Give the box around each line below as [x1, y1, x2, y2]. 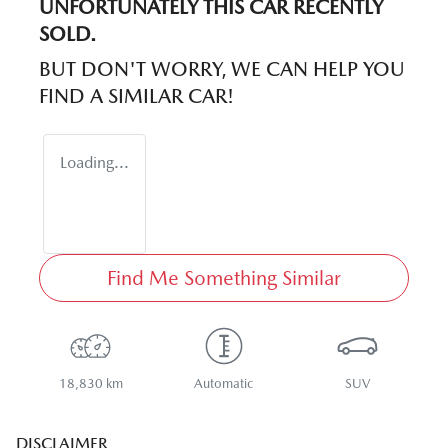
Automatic [194, 376, 254, 392]
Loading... [60, 153, 129, 173]
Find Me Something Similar [107, 266, 341, 291]
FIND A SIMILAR [39, 84, 188, 109]
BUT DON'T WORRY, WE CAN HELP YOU [39, 57, 405, 82]
